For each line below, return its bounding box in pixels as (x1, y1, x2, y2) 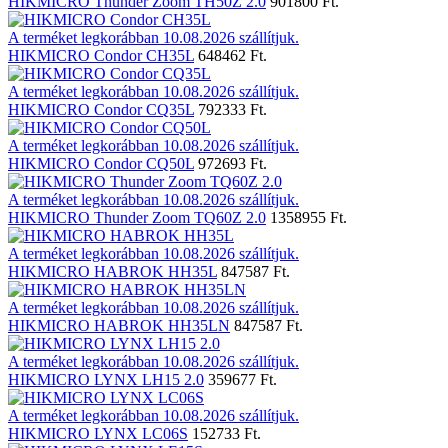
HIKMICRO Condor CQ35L (8, 101, 194, 118)
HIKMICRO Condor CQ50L (8, 155, 194, 172)
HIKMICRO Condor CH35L (8, 47, 194, 64)
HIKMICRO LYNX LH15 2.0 (8, 371, 204, 388)
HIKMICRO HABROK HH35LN (8, 317, 230, 334)
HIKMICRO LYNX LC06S (8, 425, 188, 442)
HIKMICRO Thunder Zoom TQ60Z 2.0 (8, 209, 266, 226)
